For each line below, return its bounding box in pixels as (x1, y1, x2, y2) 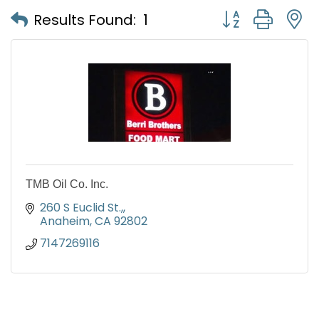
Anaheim (40, 213, 90, 230)
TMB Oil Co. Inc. (26, 178, 108, 191)
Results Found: (33, 9, 136, 30)
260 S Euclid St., (40, 199, 123, 216)
